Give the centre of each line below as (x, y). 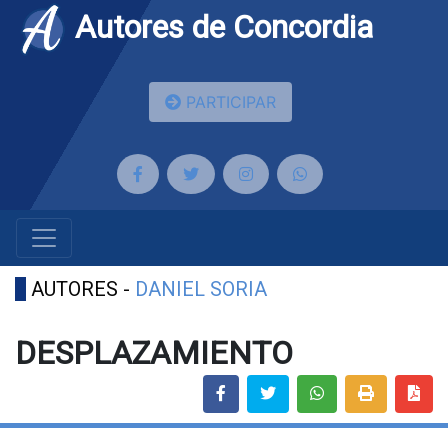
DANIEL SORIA (201, 289)
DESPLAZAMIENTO (154, 353)
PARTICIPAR (228, 102)
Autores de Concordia (220, 27)
